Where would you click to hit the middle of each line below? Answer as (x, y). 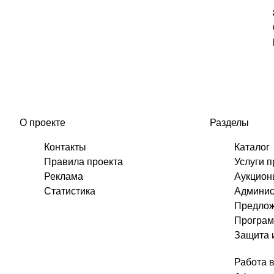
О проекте (42, 123)
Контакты (65, 147)
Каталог (252, 147)
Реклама (63, 176)
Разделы (229, 123)
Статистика (69, 191)
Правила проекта (83, 162)
